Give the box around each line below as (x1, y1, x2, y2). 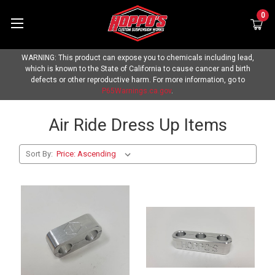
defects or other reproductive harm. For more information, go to (30, 76, 245, 84)
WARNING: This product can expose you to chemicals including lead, (21, 53, 254, 62)
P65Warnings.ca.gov (102, 87, 171, 95)
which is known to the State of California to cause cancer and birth (25, 64, 250, 73)
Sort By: (26, 149, 53, 158)
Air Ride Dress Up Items (48, 115, 227, 135)
